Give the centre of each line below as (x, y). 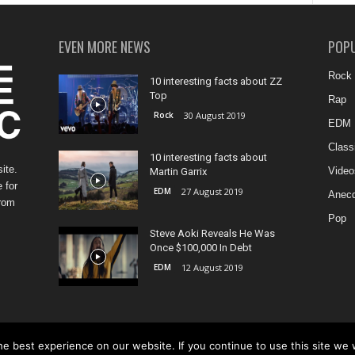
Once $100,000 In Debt (200, 248)
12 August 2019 (212, 267)
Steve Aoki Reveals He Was (212, 233)
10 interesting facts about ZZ (216, 81)
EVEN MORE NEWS (104, 47)
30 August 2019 (214, 115)
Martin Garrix (178, 172)
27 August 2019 (212, 191)
